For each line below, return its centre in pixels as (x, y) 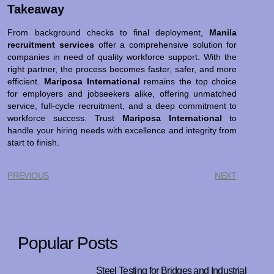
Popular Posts (68, 243)
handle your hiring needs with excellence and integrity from (122, 130)
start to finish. (34, 142)
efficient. (26, 81)
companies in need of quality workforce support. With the (122, 57)
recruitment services (51, 44)
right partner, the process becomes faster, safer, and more (122, 69)
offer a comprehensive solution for (166, 44)
